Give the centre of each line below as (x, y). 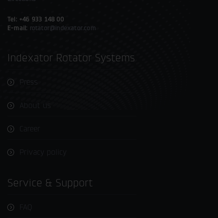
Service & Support (71, 183)
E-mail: (18, 28)
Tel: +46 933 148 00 (36, 19)
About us (35, 105)
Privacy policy (43, 152)
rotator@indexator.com (63, 28)
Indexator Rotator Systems (71, 58)
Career (30, 128)
